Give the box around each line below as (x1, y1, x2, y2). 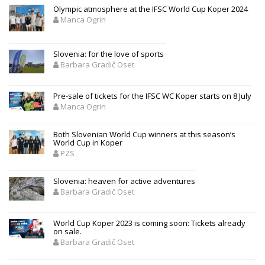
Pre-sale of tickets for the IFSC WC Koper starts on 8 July (53, 90, 251, 101)
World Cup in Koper (53, 137, 122, 148)
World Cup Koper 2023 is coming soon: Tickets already (53, 217, 245, 228)
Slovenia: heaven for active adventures (53, 175, 195, 186)
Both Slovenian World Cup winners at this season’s (53, 128, 235, 140)
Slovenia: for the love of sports (53, 48, 166, 59)
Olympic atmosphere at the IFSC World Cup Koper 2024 (53, 3, 248, 14)
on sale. (53, 225, 82, 237)
